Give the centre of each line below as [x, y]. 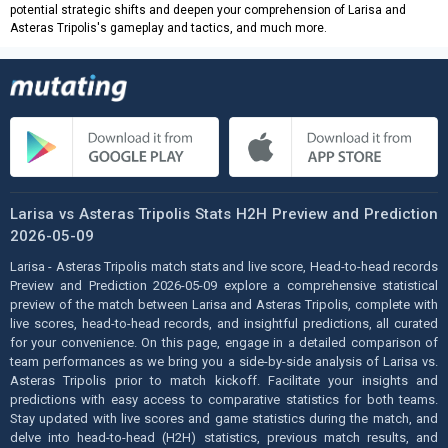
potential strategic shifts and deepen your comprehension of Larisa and [208, 10]
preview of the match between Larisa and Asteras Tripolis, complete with [224, 304]
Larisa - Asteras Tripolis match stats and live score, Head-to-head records [224, 266]
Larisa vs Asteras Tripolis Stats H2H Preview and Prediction [224, 213]
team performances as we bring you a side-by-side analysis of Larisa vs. [224, 361]
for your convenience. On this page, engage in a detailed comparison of [224, 342]
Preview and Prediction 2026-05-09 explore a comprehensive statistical [224, 285]
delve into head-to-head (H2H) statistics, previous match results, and [224, 437]
